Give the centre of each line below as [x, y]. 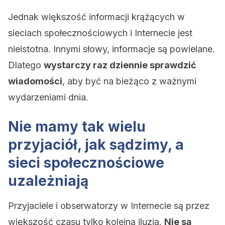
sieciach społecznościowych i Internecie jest [100, 33]
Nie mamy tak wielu [77, 127]
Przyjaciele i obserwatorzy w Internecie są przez [109, 206]
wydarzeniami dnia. [48, 97]
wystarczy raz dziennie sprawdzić [120, 65]
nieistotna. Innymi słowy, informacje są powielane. [111, 49]
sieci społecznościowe [86, 163]
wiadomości [35, 81]
